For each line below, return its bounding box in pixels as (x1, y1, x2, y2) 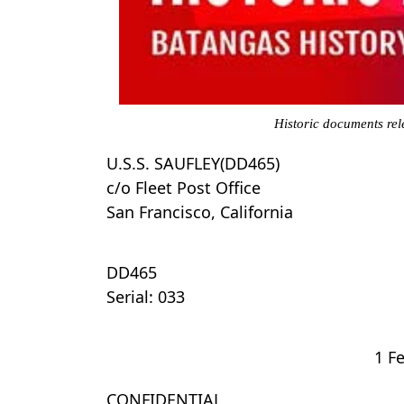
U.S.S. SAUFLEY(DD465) (106, 152, 280, 174)
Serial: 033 (106, 286, 185, 308)
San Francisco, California (106, 201, 293, 223)
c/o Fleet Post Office (106, 177, 261, 198)
